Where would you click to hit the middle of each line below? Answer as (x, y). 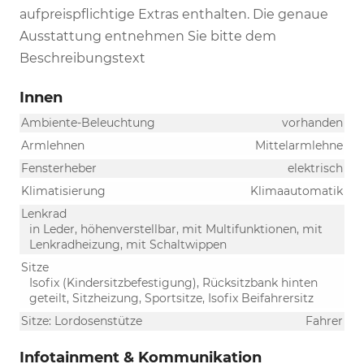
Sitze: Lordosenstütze (82, 321)
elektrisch (315, 168)
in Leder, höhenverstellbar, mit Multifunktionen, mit (176, 229)
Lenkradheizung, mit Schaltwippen (128, 244)
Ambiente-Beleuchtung (88, 122)
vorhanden (312, 122)
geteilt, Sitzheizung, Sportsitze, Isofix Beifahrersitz (171, 298)
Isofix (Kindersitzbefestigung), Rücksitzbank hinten (173, 282)
